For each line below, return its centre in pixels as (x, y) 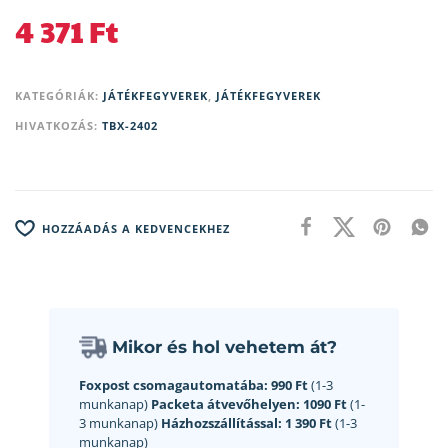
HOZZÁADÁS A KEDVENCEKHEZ (136, 228)
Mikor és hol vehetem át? (224, 347)
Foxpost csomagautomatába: (173, 385)
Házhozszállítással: (221, 423)
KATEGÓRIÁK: (59, 96)
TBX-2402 (130, 126)
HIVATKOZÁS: (58, 126)
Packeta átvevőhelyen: (225, 404)
